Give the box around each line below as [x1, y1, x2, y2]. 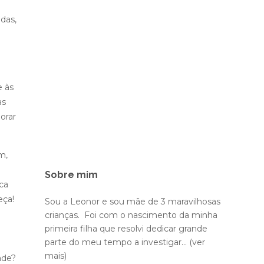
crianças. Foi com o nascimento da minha [45, 210, 217, 220]
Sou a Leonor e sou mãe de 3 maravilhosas [45, 196, 220, 207]
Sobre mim [45, 169, 98, 180]
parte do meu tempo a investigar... [45, 237, 189, 247]
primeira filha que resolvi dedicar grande [45, 223, 207, 234]
